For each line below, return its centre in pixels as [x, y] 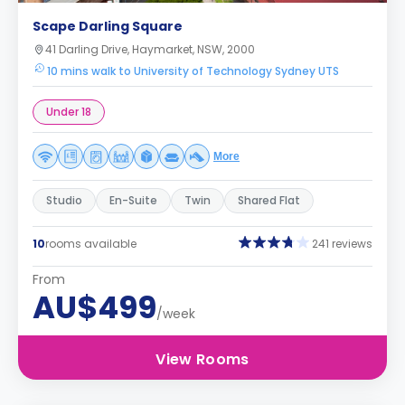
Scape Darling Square [108, 26]
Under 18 [69, 112]
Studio [64, 200]
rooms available [91, 243]
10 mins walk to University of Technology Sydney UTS [193, 71]
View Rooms [202, 359]
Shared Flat [269, 200]
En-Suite [133, 200]
